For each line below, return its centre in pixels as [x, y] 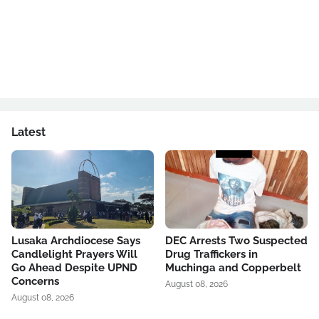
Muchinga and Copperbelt [233, 268]
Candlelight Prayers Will [74, 254]
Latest [28, 132]
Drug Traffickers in [211, 254]
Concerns [35, 281]
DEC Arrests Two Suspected [236, 241]
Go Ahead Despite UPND [74, 268]
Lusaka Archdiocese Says [76, 241]
